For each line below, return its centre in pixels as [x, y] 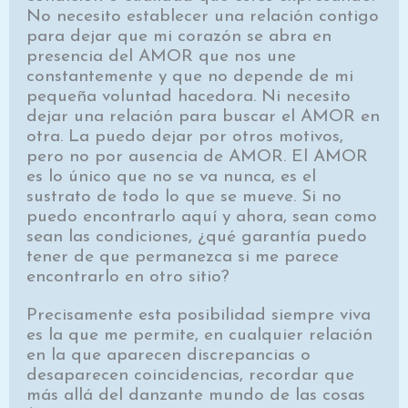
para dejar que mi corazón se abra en [179, 37]
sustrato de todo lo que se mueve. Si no [184, 198]
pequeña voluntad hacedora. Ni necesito [189, 97]
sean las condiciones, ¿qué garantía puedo [197, 238]
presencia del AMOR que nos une [162, 57]
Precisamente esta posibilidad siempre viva [199, 315]
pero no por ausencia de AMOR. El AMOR [198, 158]
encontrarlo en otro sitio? [128, 278]
